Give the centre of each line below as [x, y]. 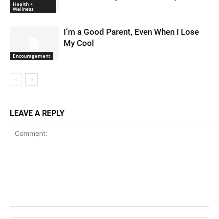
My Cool [79, 43]
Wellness [23, 9]
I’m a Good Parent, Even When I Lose [131, 32]
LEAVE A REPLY [37, 113]
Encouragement [32, 55]
